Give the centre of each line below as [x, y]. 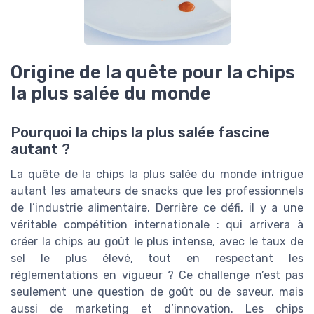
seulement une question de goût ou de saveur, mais [157, 292]
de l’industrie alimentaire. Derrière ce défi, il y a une [157, 208]
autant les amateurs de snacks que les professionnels [157, 191]
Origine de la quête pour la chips [153, 72]
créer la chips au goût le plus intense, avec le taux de [157, 241]
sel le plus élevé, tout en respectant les [157, 258]
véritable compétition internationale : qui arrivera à [157, 225]
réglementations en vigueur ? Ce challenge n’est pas [157, 275]
